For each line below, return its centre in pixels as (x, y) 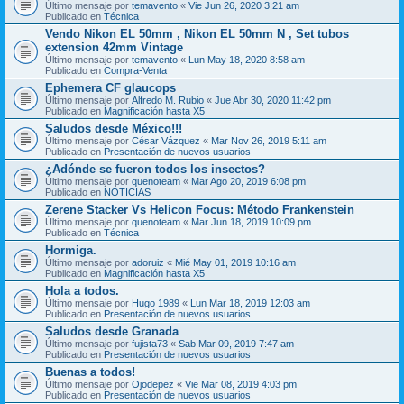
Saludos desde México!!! (114, 128)
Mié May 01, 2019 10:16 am (235, 262)
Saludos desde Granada (112, 331)
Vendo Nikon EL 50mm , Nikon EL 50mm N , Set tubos (197, 33)
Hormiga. (71, 250)
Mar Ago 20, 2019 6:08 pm (248, 181)
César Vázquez (166, 140)
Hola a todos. (82, 290)
